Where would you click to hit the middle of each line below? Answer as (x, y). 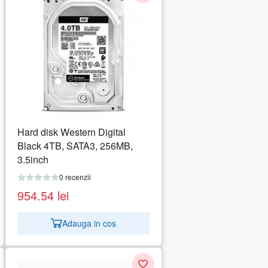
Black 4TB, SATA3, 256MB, (75, 145)
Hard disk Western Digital (71, 132)
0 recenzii (75, 176)
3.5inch (33, 159)
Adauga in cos (89, 223)
